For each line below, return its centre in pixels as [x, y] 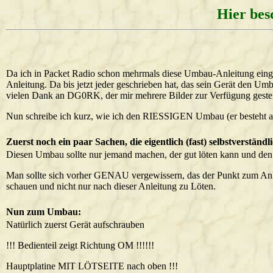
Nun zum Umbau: [44, 212]
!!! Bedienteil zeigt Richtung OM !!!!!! [80, 245]
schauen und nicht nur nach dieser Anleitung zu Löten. [111, 186]
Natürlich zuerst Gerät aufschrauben [75, 225]
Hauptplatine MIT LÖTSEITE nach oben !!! [92, 266]
